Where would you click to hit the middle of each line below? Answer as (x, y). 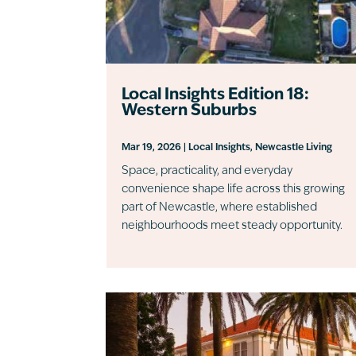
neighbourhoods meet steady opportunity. (232, 226)
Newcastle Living (294, 147)
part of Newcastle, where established (220, 207)
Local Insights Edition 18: (216, 95)
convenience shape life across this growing (234, 189)
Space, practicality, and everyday (207, 171)
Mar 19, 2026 (152, 147)
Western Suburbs (190, 111)
